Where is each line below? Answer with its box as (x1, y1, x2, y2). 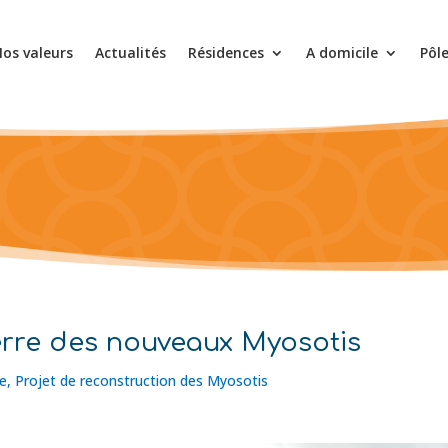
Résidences (187, 43, 264, 62)
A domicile (305, 43, 378, 62)
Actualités (94, 43, 166, 62)
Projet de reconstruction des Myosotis (15, 371, 269, 390)
